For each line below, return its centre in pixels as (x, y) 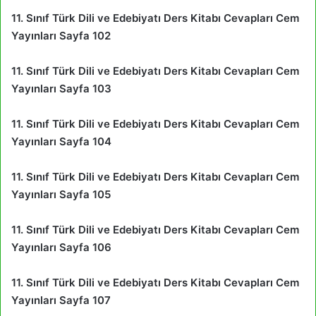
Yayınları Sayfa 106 (61, 247)
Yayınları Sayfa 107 (61, 300)
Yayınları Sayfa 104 (61, 141)
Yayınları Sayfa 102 (61, 35)
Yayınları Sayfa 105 (61, 194)
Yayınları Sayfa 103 (61, 88)
